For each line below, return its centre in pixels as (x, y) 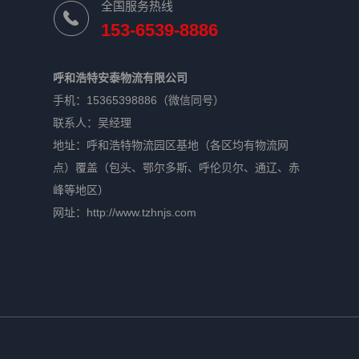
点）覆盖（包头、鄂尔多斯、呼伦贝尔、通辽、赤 (176, 167)
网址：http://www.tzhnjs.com (125, 212)
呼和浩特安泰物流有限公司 (120, 78)
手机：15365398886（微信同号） (140, 100)
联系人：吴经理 (94, 123)
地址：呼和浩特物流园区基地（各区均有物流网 (171, 145)
